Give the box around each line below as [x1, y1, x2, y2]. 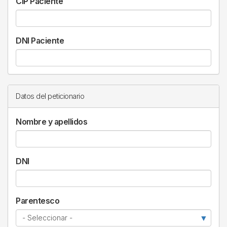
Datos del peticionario [16, 92, 84, 101]
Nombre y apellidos [16, 117, 87, 127]
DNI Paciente [16, 35, 64, 46]
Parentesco [16, 196, 59, 206]
